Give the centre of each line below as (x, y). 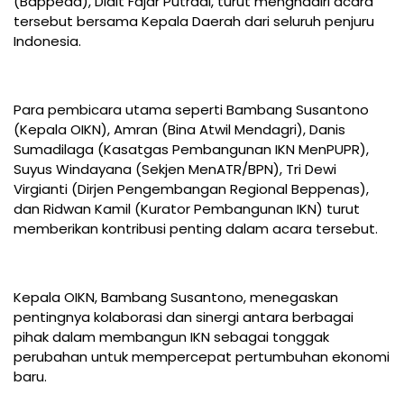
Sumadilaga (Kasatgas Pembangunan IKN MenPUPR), (191, 150)
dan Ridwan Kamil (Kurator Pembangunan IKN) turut (187, 209)
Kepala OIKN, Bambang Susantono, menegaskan (176, 298)
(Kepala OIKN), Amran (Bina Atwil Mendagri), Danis (179, 130)
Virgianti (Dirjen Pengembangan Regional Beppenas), (191, 189)
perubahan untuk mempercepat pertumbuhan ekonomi (202, 357)
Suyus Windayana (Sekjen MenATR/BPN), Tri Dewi (175, 170)
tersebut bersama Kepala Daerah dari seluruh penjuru (194, 22)
